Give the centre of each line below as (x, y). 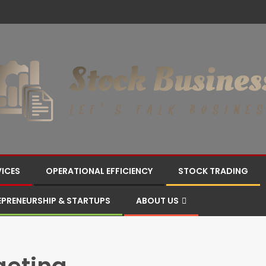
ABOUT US (157, 201)
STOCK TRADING (213, 171)
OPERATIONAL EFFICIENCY (99, 171)
